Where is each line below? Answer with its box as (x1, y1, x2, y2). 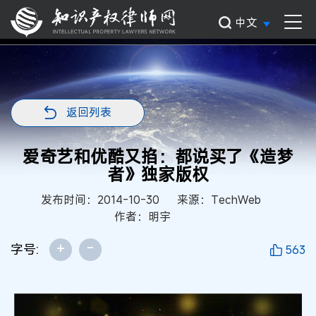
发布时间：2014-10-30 (41, 192, 159, 207)
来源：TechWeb (177, 192, 261, 207)
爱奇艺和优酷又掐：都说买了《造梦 (23, 145, 293, 168)
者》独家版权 (107, 163, 209, 186)
